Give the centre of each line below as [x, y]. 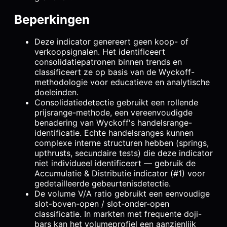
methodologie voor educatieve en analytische [122, 82]
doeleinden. [56, 92]
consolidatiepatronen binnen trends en [108, 62]
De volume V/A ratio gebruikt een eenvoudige [122, 194]
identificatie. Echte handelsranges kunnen [114, 133]
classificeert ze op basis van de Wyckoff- [115, 72]
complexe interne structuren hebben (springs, [122, 143]
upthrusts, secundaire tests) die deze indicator [124, 153]
